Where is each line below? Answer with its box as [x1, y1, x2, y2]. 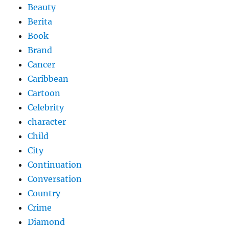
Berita [28, 16, 53, 27]
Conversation [28, 173, 82, 184]
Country [28, 188, 61, 198]
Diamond [28, 216, 65, 227]
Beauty [28, 2, 56, 12]
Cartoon [28, 87, 61, 98]
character [28, 116, 66, 127]
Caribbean [28, 73, 69, 84]
